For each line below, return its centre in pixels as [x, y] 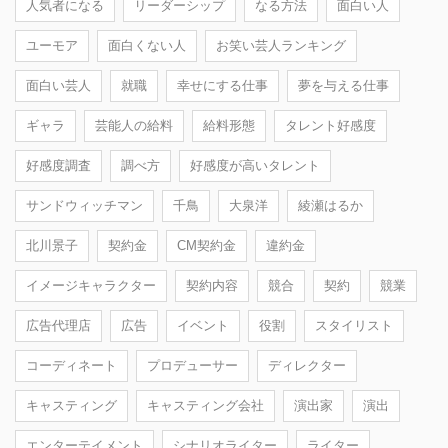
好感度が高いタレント [255, 165]
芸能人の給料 [134, 125]
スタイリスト [354, 325]
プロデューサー [192, 365]
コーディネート [71, 365]
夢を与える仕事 [343, 85]
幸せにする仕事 [222, 85]
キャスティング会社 [205, 405]
